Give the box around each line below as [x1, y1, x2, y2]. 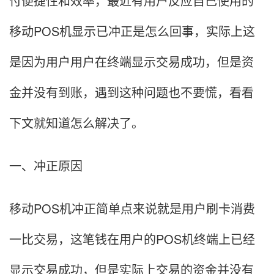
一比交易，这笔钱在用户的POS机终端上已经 [9, 230, 255, 248]
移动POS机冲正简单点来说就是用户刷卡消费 [9, 199, 255, 217]
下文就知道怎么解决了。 [9, 114, 144, 131]
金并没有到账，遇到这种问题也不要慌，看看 [9, 83, 254, 101]
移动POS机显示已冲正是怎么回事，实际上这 [9, 22, 255, 40]
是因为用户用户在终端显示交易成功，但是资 [9, 53, 254, 70]
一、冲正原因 [9, 157, 83, 174]
